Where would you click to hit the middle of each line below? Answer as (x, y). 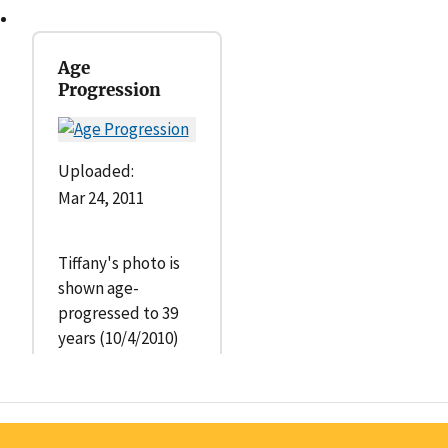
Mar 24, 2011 (100, 198)
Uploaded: (95, 171)
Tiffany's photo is (118, 263)
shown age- (98, 288)
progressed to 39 (117, 313)
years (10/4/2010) (118, 338)
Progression (109, 90)
